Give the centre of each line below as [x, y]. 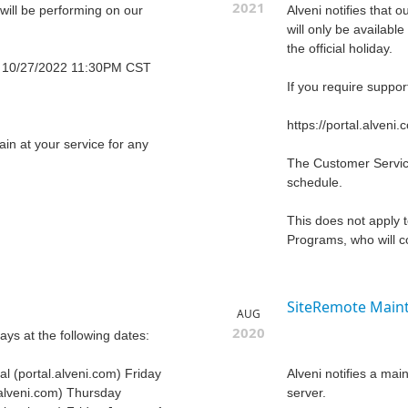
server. [306, 393]
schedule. [315, 183]
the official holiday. [340, 49]
